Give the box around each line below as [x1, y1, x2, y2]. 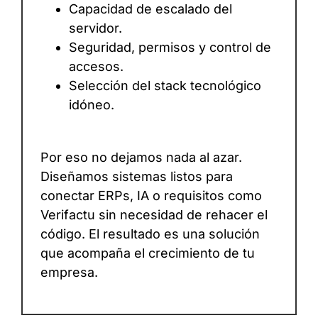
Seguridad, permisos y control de [69, 40, 271, 55]
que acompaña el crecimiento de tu [40, 246, 255, 261]
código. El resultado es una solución [40, 226, 260, 242]
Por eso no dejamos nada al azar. [40, 150, 242, 165]
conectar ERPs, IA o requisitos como [40, 188, 262, 204]
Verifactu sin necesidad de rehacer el [40, 207, 268, 223]
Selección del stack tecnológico [69, 78, 261, 94]
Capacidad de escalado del [69, 1, 232, 17]
